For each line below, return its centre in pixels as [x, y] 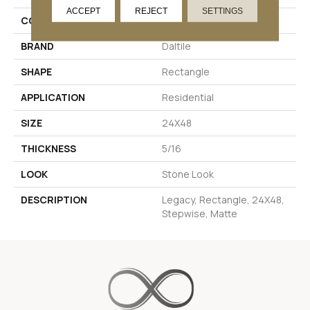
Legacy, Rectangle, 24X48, [223, 199]
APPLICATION [53, 97]
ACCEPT [84, 10]
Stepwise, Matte [200, 213]
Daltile [176, 46]
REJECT [152, 10]
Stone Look [188, 174]
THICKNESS [48, 148]
